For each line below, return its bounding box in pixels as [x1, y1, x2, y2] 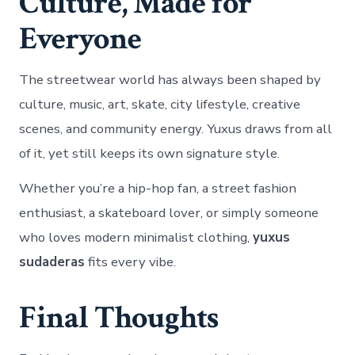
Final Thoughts [19, 296, 219, 338]
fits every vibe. [85, 253, 177, 271]
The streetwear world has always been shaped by [19, 70, 322, 89]
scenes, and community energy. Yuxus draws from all [19, 119, 333, 138]
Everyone [19, 17, 142, 59]
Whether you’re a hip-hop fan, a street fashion [19, 179, 297, 197]
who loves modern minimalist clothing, [19, 228, 254, 246]
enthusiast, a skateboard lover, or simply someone [19, 204, 319, 222]
